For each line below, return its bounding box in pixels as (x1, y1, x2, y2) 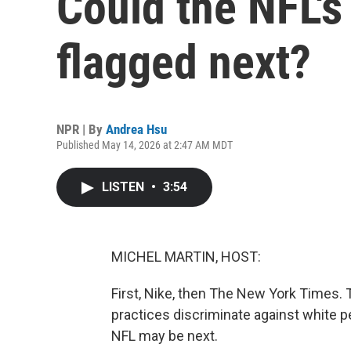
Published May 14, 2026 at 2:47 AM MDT (56, 139, 233, 151)
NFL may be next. (111, 327, 218, 344)
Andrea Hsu (106, 121, 167, 137)
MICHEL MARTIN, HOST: (111, 248, 261, 265)
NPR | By (56, 121, 106, 137)
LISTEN (102, 179, 147, 194)
